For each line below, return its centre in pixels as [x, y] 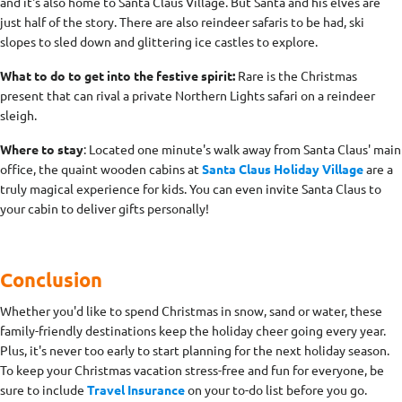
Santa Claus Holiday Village [283, 168]
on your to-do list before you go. [276, 389]
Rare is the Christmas [296, 75]
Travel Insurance [136, 389]
